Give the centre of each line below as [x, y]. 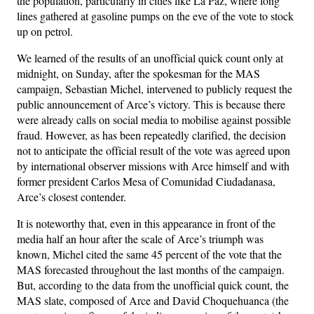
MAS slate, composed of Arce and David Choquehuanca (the [153, 300]
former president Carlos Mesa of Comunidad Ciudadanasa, [146, 181]
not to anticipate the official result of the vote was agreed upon [153, 150]
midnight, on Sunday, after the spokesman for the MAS [138, 73]
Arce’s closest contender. [71, 196]
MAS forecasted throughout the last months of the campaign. [151, 269]
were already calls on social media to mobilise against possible [154, 119]
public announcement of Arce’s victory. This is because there [151, 104]
